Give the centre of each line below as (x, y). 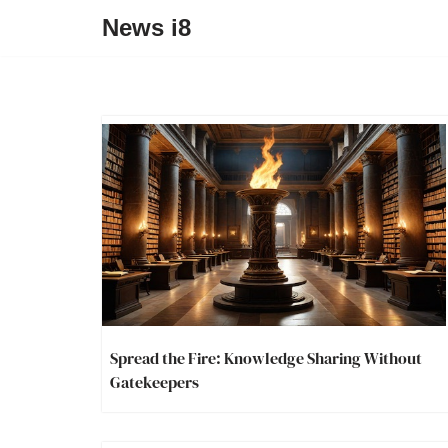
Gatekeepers (154, 382)
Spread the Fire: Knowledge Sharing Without (266, 358)
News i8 (146, 27)
